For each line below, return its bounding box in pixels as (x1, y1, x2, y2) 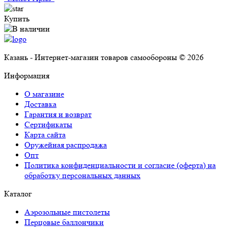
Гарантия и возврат (24, 109, 92, 120)
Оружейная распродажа (24, 140, 107, 150)
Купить (4, 14, 30, 24)
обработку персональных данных (24, 170, 140, 181)
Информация (4, 71, 49, 81)
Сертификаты (24, 120, 72, 130)
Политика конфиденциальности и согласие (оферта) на (24, 160, 216, 170)
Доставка (24, 99, 56, 109)
